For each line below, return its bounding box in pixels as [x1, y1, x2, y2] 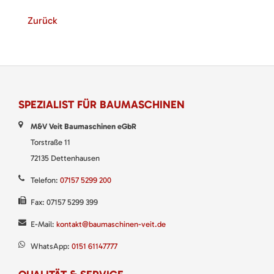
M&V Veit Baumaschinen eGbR [30, 121, 136, 131]
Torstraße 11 [30, 137, 70, 147]
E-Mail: [30, 219, 56, 229]
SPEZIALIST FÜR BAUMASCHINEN [18, 97, 185, 111]
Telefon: [30, 175, 60, 185]
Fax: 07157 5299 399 [30, 197, 98, 207]
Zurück [27, 14, 57, 26]
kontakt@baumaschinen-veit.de [56, 219, 166, 229]
